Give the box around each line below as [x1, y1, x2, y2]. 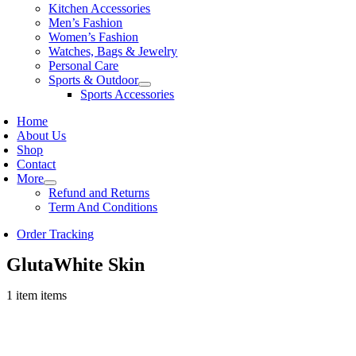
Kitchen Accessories [48, 2, 151, 15]
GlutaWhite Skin [6, 254, 145, 275]
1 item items [6, 288, 67, 302]
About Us [17, 129, 67, 142]
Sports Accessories [80, 87, 175, 101]
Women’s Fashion [48, 30, 139, 44]
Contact [17, 157, 56, 171]
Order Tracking [17, 227, 95, 241]
